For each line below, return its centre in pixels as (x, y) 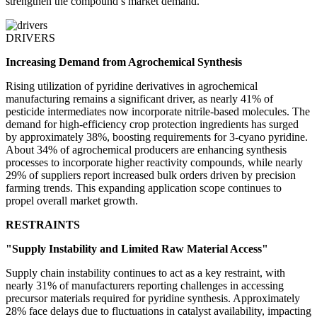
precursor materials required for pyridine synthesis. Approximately (153, 299)
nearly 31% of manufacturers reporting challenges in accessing (145, 286)
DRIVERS (30, 38)
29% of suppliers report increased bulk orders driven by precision (151, 175)
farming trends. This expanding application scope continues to (144, 188)
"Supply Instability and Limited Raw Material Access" (137, 249)
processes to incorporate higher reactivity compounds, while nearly (154, 163)
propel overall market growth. (72, 201)
